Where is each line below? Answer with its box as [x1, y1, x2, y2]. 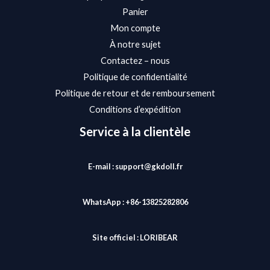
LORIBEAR [140, 232, 178, 242]
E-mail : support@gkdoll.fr [87, 162, 183, 172]
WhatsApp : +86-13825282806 [82, 197, 188, 207]
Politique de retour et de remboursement [55, 87, 215, 98]
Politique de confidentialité [83, 71, 187, 82]
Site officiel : [92, 232, 140, 242]
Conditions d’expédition [89, 104, 181, 115]
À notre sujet [109, 39, 161, 49]
